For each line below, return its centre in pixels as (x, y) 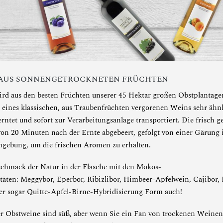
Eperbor (70, 179)
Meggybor (37, 179)
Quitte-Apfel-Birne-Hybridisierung (85, 192)
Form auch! (163, 192)
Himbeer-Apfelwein (156, 179)
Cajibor (205, 179)
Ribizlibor (103, 179)
